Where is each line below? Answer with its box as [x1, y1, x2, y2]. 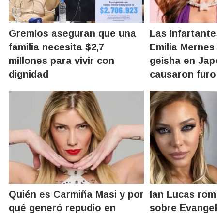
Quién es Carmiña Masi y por [9, 188, 144, 200]
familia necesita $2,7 [9, 41, 104, 52]
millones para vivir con [9, 55, 114, 66]
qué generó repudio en [9, 202, 116, 213]
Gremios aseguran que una [9, 28, 136, 39]
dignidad [9, 68, 48, 79]
